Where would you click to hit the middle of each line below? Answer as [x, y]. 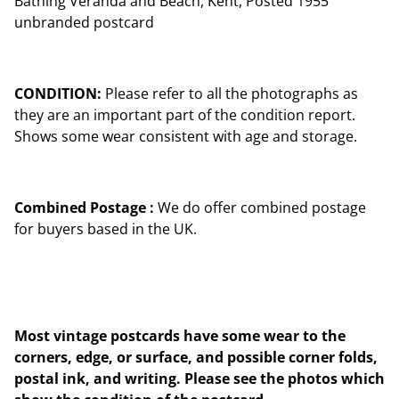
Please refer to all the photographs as [230, 94]
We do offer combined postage [260, 208]
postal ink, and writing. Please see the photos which [199, 379]
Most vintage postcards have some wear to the [180, 336]
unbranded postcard [84, 22]
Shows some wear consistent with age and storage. [186, 136]
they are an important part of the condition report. [185, 115]
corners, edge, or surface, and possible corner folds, [196, 357]
